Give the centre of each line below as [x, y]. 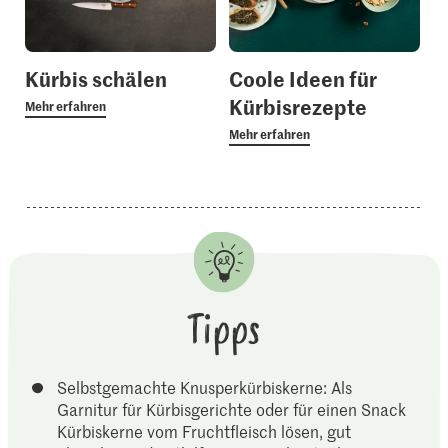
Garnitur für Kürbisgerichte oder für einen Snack [232, 409]
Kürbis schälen [95, 78]
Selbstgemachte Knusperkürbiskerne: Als [204, 387]
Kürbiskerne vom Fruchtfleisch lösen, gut [204, 431]
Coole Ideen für [302, 78]
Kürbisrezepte [297, 106]
